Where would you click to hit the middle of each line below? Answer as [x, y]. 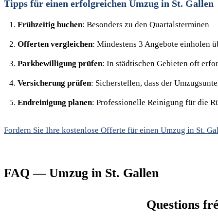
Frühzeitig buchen [50, 25]
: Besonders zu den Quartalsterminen [146, 25]
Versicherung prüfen [54, 83]
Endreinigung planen [55, 102]
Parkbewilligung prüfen [60, 64]
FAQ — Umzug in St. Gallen [81, 173]
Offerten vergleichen [55, 44]
